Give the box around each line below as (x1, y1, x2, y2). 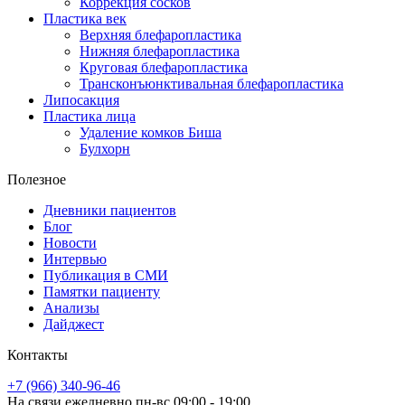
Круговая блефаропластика (80, 59, 248, 75)
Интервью (43, 250, 107, 267)
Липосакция (43, 91, 119, 108)
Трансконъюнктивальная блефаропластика (80, 75, 344, 91)
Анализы (43, 299, 99, 316)
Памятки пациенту (43, 283, 160, 299)
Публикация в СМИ (43, 267, 168, 283)
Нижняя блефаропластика (80, 42, 240, 59)
